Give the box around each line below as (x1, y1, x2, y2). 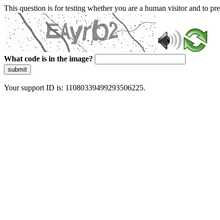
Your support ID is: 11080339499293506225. (4, 83, 145, 92)
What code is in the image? (4, 55, 93, 63)
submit (8, 66, 27, 73)
